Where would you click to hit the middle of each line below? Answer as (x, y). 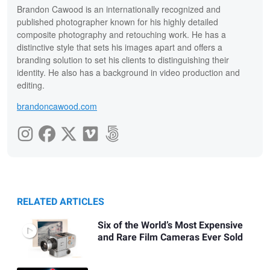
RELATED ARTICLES (61, 202)
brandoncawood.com (57, 106)
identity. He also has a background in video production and (128, 73)
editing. (31, 85)
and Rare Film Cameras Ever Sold (170, 238)
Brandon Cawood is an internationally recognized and (119, 9)
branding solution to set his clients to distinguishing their (123, 60)
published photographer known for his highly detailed (118, 22)
